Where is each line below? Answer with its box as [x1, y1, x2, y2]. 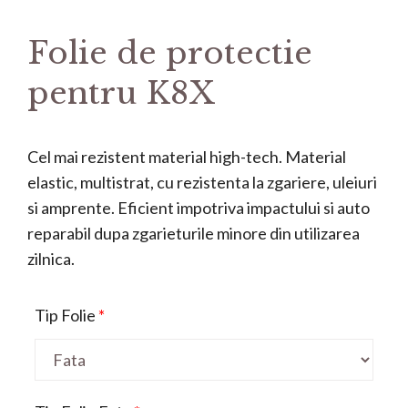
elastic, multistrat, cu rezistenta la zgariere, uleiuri [27, 171, 377, 192]
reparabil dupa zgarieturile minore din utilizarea [27, 222, 360, 243]
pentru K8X [27, 74, 215, 112]
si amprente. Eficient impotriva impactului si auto [27, 197, 370, 218]
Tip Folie [35, 304, 96, 325]
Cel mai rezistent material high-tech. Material [27, 146, 346, 167]
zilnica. [27, 248, 75, 269]
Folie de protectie [27, 34, 312, 72]
